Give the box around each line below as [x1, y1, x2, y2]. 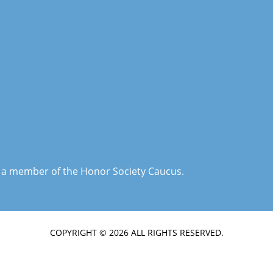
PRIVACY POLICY [155, 238, 220, 250]
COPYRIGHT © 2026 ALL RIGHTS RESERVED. [49, 226, 224, 238]
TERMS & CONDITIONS [53, 238, 146, 250]
